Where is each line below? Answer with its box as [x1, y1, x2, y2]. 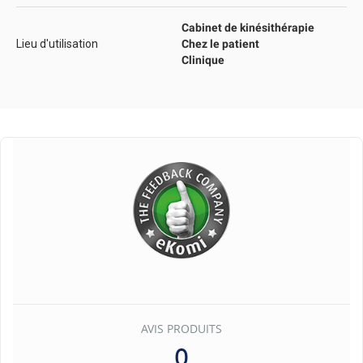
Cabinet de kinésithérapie [181, 21, 314, 34]
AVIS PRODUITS [141, 321, 222, 336]
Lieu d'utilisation [16, 37, 98, 50]
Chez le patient [181, 37, 259, 50]
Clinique [181, 53, 224, 66]
